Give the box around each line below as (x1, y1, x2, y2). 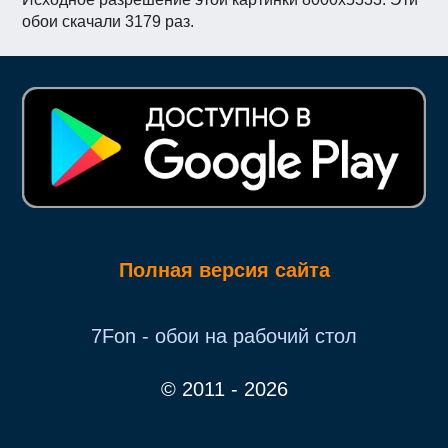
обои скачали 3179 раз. (22, 13, 195, 31)
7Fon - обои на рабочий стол (91, 324, 357, 347)
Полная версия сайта (118, 258, 330, 281)
